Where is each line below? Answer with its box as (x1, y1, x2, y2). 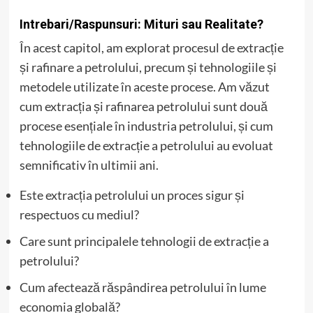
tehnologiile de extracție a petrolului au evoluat (19, 138, 273, 153)
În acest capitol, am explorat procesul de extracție (19, 40, 284, 55)
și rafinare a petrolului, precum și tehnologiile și (19, 59, 277, 75)
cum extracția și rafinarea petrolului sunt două (19, 99, 268, 114)
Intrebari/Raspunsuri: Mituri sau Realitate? (19, 17, 263, 31)
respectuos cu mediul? (19, 207, 139, 222)
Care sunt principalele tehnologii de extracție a (19, 233, 269, 249)
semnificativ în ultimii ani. (19, 157, 159, 173)
